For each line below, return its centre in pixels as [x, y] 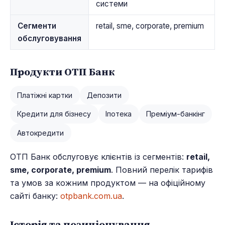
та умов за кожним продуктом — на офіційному [108, 183]
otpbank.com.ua [91, 196]
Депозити [104, 95]
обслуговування [49, 38]
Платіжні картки [45, 95]
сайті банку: [35, 196]
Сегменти [37, 26]
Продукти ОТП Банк [63, 71]
